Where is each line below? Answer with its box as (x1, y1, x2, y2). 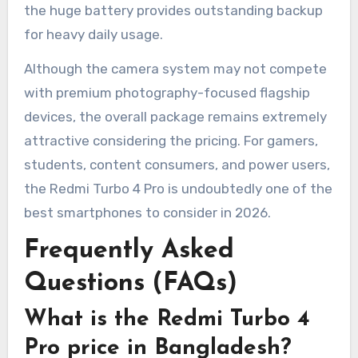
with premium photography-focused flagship (23, 84, 310, 101)
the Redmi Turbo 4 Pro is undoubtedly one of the (23, 180, 332, 197)
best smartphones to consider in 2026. (23, 204, 271, 221)
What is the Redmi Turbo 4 (23, 308, 310, 332)
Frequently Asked (23, 237, 234, 264)
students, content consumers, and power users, (23, 156, 330, 173)
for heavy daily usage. (23, 26, 163, 42)
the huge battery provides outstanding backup (23, 2, 323, 18)
